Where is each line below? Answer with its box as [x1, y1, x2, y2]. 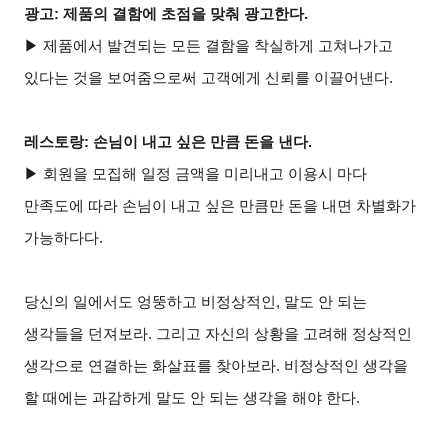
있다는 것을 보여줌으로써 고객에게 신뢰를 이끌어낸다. [24, 69, 394, 86]
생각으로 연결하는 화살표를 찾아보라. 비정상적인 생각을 [24, 357, 409, 374]
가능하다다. [24, 229, 104, 246]
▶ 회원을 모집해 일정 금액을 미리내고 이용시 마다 [24, 165, 368, 182]
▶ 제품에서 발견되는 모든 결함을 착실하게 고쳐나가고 [24, 37, 394, 54]
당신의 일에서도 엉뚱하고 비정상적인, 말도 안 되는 [24, 293, 368, 310]
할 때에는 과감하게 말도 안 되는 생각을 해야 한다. [24, 389, 361, 406]
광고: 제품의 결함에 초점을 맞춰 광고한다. [24, 5, 309, 22]
